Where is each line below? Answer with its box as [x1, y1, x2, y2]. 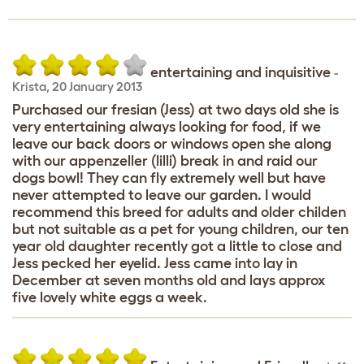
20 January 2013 [52, 79, 142, 93]
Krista [12, 79, 46, 93]
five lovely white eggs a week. [12, 288, 207, 305]
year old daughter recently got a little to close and [12, 237, 342, 254]
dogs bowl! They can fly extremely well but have [12, 169, 326, 186]
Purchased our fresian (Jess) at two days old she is [12, 101, 339, 118]
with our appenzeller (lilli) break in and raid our [12, 152, 318, 169]
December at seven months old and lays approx [12, 271, 325, 288]
